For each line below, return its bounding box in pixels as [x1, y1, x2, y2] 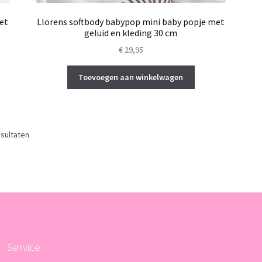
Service [6, 240, 40, 254]
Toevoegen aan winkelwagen [78, 71, 184, 82]
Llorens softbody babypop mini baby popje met [37, 15, 225, 27]
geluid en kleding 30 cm [84, 26, 178, 39]
